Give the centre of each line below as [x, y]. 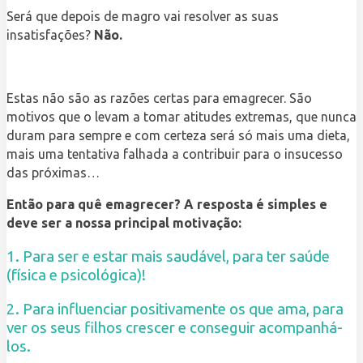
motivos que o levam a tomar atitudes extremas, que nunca [181, 116]
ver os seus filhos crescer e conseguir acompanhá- [175, 328]
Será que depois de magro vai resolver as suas [143, 16]
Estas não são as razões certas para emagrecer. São [159, 98]
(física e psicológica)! [76, 275]
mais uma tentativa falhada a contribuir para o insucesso [175, 154]
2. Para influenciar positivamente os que [140, 310]
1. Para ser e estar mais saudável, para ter [146, 257]
